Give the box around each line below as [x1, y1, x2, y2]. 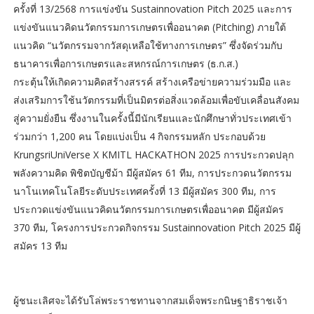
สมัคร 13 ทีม [13, 239, 70, 253]
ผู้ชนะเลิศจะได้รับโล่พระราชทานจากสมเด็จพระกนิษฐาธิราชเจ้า [13, 294, 287, 308]
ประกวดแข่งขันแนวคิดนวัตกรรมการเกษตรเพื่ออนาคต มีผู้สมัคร [13, 203, 284, 217]
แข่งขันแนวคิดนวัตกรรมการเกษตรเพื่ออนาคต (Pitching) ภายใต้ [13, 20, 286, 34]
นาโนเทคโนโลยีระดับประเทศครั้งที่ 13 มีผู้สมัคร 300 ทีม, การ [13, 184, 276, 198]
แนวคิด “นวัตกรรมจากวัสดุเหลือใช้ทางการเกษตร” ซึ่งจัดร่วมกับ [13, 39, 282, 53]
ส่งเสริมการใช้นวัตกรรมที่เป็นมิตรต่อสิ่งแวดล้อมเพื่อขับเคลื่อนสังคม [13, 93, 299, 107]
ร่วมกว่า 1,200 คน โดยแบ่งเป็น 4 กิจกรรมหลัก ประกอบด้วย [13, 130, 266, 144]
